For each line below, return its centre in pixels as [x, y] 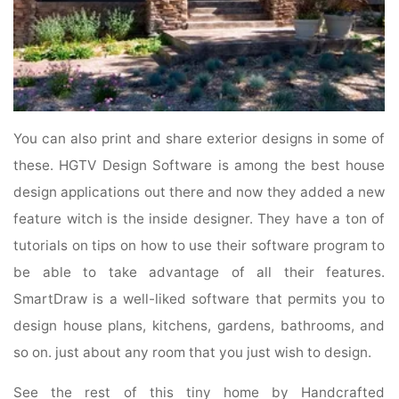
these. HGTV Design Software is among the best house [199, 165]
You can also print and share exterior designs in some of [199, 138]
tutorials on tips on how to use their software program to [199, 245]
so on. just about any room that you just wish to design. [193, 352]
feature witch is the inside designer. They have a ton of [199, 218]
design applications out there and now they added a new [199, 191]
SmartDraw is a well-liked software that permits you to [199, 298]
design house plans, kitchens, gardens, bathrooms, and [199, 325]
